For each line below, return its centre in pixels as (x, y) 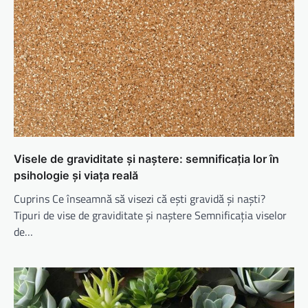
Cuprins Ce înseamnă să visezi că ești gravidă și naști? (140, 198)
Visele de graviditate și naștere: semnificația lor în (146, 158)
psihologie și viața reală (76, 175)
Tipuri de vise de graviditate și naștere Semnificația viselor (150, 215)
